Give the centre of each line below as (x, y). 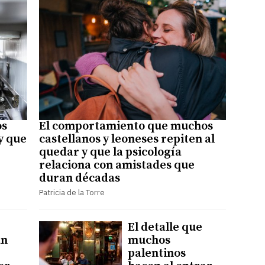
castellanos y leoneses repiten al (127, 139)
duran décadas (79, 178)
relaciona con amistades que (117, 165)
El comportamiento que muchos (126, 126)
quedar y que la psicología (110, 152)
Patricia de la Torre (72, 192)
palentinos (156, 253)
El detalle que (165, 227)
